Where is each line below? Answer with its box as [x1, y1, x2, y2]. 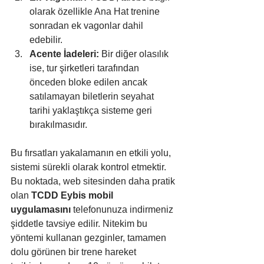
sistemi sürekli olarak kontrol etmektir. [11, 162, 169, 173]
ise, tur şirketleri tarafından [29, 63, 141, 74]
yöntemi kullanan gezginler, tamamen [11, 233, 169, 243]
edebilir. [29, 35, 62, 45]
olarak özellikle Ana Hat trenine [29, 6, 162, 17]
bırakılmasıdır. [29, 120, 87, 130]
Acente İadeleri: [29, 49, 99, 60]
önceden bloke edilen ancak [29, 77, 150, 88]
